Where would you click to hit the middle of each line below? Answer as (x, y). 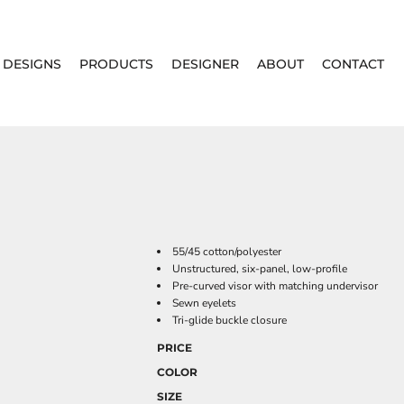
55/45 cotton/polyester (227, 252)
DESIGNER (205, 64)
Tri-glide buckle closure (230, 320)
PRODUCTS (116, 64)
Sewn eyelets (204, 303)
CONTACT (353, 64)
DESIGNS (32, 64)
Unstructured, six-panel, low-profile (260, 269)
